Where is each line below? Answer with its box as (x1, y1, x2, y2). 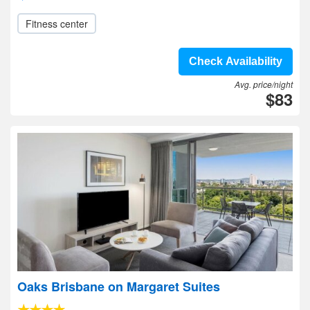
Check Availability (189, 55, 282, 67)
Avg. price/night (235, 78, 293, 90)
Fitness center (26, 17, 88, 30)
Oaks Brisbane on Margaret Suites (17, 277, 220, 295)
